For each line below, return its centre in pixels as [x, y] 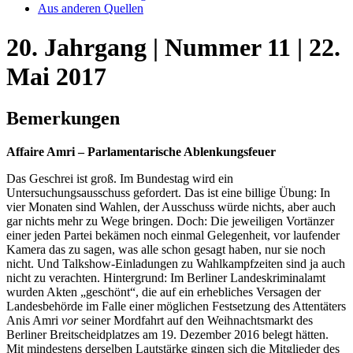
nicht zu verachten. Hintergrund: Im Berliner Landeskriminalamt [166, 278]
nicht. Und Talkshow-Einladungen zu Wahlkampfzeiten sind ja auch [176, 264]
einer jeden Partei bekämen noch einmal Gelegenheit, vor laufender [173, 236]
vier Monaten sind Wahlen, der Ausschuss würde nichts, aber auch [171, 207]
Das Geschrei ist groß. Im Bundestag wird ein [120, 179]
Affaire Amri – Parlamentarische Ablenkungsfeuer [141, 152]
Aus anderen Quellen [91, 9]
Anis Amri [34, 321]
